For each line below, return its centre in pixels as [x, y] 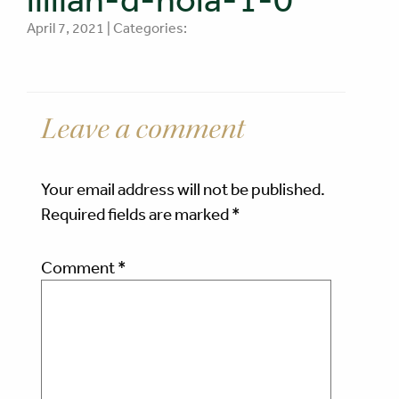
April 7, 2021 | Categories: [107, 28]
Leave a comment [143, 129]
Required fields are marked [136, 214]
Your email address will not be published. [183, 189]
